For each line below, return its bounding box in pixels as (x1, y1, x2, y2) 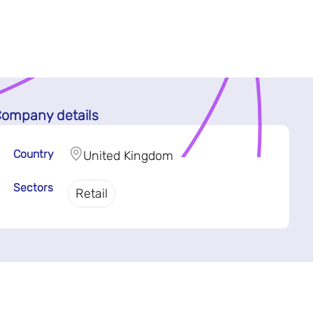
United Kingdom (82, 147, 173, 163)
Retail (75, 185, 108, 201)
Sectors (13, 180, 53, 194)
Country (13, 147, 54, 161)
